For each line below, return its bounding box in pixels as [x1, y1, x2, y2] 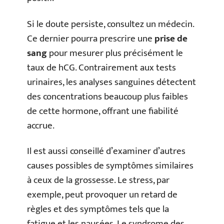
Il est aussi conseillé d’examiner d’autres [27, 143, 185, 159]
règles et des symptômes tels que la [27, 201, 169, 217]
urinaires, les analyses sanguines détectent [27, 74, 196, 90]
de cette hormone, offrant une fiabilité [27, 103, 178, 119]
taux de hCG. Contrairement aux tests [27, 59, 176, 75]
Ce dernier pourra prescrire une [27, 30, 154, 46]
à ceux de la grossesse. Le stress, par [27, 172, 169, 188]
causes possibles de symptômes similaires [27, 158, 193, 174]
